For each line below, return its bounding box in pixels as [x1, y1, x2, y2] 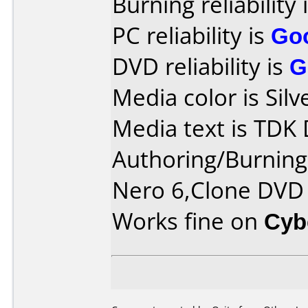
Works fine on [112, 206, 264, 236]
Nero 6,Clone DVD [112, 175, 304, 206]
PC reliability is [112, 20, 271, 51]
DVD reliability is [112, 51, 289, 82]
